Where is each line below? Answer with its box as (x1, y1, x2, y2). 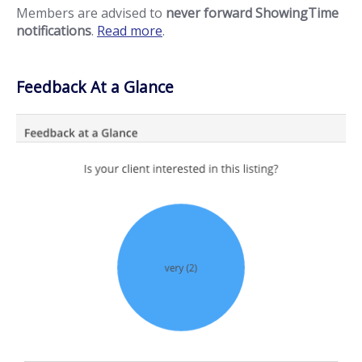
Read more (97, 21, 162, 40)
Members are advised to (16, 3, 166, 22)
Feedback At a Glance (16, 75, 174, 98)
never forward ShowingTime (166, 3, 339, 22)
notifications (16, 21, 91, 40)
